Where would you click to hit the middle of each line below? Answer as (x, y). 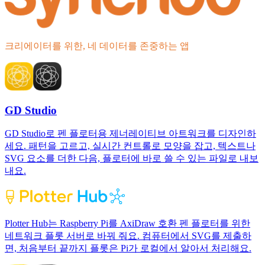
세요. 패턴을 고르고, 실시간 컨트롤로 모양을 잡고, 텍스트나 (130, 146)
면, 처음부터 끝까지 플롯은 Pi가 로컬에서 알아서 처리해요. (128, 248)
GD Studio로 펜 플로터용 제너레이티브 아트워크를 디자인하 (130, 134)
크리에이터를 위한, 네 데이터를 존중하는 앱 (97, 46)
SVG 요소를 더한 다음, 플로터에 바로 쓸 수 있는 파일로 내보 (132, 159)
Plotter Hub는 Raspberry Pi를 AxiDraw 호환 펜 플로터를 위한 (127, 224)
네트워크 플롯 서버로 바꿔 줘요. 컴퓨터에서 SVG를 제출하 (128, 236)
